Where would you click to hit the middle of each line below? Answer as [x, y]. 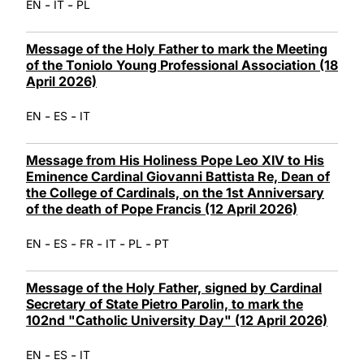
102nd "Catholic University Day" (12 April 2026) [177, 320]
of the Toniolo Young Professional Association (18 [182, 65]
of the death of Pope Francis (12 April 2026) [162, 208]
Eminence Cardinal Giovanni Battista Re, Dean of [178, 176]
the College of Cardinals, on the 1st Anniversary [175, 192]
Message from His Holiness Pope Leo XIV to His [175, 160]
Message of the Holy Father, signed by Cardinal [174, 287]
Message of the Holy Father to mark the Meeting [177, 48]
